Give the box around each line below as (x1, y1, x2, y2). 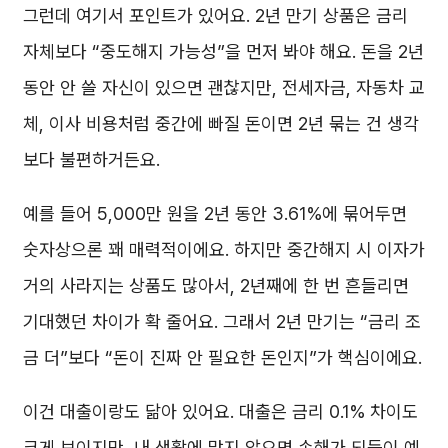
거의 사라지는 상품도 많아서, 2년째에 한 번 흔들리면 (23, 275, 409, 297)
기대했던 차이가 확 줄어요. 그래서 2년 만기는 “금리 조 (23, 311, 421, 333)
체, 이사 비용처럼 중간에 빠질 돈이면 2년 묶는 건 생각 (23, 113, 419, 135)
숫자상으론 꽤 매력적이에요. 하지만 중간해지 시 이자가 (23, 239, 425, 261)
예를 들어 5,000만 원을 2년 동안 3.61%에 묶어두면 (23, 203, 407, 225)
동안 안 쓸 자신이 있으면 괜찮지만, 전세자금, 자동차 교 (23, 77, 425, 99)
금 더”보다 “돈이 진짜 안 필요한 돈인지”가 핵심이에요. (23, 347, 422, 369)
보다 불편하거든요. (23, 149, 160, 171)
